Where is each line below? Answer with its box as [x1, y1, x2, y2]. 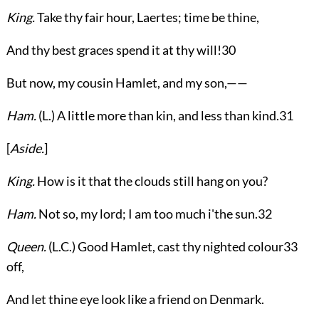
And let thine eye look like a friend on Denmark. [6, 291, 264, 307]
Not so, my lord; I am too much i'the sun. [36, 205, 258, 221]
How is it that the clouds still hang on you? [34, 172, 268, 189]
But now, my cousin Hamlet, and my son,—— [6, 74, 248, 90]
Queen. [6, 238, 46, 254]
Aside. [9, 140, 44, 156]
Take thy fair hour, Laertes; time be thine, [34, 9, 259, 25]
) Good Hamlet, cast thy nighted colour [71, 238, 283, 254]
